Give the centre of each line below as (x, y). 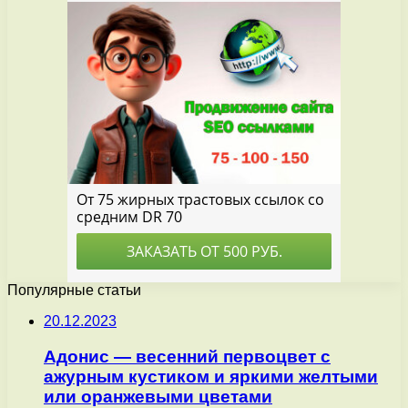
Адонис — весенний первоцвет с (187, 356)
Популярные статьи (74, 291)
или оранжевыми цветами (158, 396)
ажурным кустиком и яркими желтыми (211, 376)
